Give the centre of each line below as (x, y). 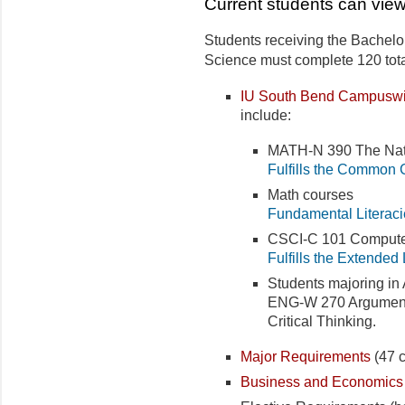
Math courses (311, 194)
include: (266, 115)
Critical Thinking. (322, 321)
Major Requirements (306, 356)
